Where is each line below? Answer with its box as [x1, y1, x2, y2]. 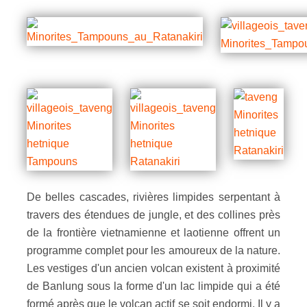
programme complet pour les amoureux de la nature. [27, 244, 280, 256]
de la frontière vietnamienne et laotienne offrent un [27, 226, 280, 238]
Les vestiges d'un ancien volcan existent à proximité [27, 262, 280, 274]
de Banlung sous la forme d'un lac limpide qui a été [27, 280, 280, 292]
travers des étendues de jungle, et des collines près [27, 208, 280, 221]
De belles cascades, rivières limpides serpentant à [27, 191, 280, 203]
